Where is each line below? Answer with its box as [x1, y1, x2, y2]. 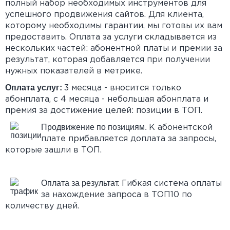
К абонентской [149, 124, 213, 131]
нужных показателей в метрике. [5, 67, 142, 75]
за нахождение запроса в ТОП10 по [41, 191, 192, 199]
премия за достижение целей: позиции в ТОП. [5, 107, 202, 114]
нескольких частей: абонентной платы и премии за [5, 45, 222, 52]
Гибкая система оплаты [122, 180, 222, 187]
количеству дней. [5, 202, 79, 210]
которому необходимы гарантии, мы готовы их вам [5, 22, 222, 30]
